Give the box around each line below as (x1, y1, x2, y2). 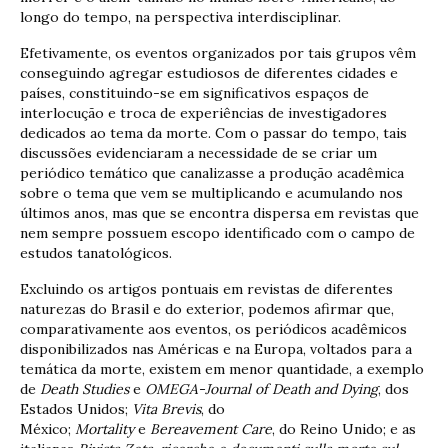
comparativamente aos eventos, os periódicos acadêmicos (20, 320, 407, 339)
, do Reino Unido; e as (272, 420, 416, 439)
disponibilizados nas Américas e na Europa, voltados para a (20, 340, 412, 359)
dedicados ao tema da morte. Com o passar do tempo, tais (20, 124, 407, 143)
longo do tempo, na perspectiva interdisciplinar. (20, 8, 341, 27)
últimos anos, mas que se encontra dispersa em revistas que (20, 204, 419, 223)
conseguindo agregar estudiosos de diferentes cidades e (20, 64, 398, 83)
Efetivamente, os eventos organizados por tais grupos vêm (20, 44, 416, 63)
